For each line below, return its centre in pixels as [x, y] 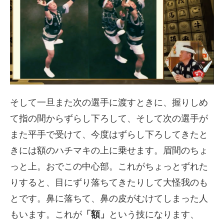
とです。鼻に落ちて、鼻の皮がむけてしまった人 [109, 199]
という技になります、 [154, 215]
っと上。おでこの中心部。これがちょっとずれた [109, 167]
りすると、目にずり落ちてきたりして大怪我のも [109, 183]
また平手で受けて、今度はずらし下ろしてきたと [109, 135]
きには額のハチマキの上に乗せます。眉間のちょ [109, 151]
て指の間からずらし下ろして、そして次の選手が [109, 119]
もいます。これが [46, 215]
